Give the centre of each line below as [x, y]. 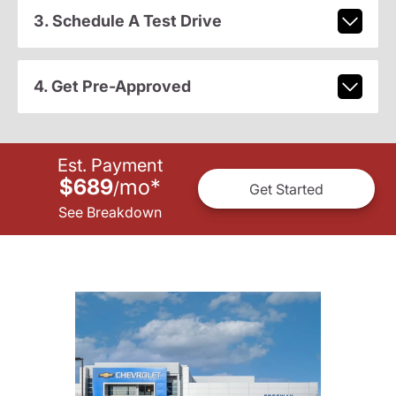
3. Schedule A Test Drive [127, 21]
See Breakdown [110, 213]
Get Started [286, 189]
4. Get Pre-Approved [112, 87]
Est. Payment [110, 166]
